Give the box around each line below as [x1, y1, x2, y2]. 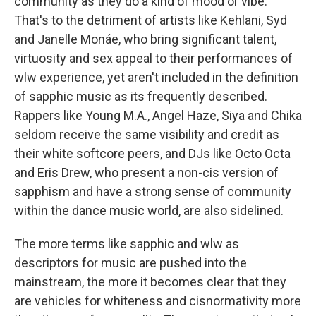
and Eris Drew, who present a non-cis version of [14, 164, 279, 180]
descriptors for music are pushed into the [14, 255, 247, 270]
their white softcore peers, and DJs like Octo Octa [14, 145, 291, 161]
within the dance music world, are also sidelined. [14, 202, 284, 218]
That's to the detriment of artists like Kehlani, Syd [14, 12, 287, 28]
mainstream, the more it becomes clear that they [14, 274, 286, 289]
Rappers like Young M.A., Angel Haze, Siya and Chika [14, 107, 302, 123]
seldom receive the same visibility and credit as [14, 126, 279, 142]
